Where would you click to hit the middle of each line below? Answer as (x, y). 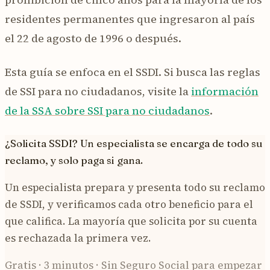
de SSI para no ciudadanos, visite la (98, 91)
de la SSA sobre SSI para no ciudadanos (107, 110)
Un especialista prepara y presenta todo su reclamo (135, 187)
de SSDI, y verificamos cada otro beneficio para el (129, 204)
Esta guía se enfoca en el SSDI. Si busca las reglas (133, 72)
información (225, 91)
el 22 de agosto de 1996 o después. (93, 38)
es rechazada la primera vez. (78, 238)
